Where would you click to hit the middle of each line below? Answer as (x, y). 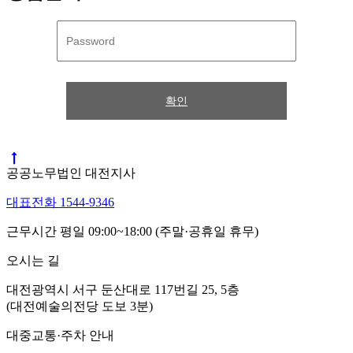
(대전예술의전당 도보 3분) (80, 306)
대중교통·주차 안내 (60, 335)
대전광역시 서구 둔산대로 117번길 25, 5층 (123, 289)
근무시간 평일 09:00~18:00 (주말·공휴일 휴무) (132, 231)
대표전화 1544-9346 (60, 202)
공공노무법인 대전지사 (71, 173)
